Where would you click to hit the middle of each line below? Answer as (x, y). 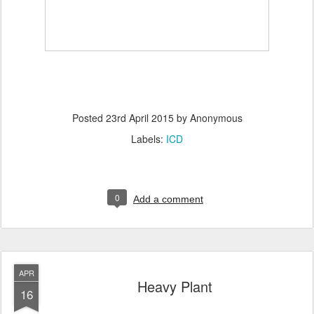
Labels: (149, 138)
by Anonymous (208, 117)
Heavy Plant (175, 286)
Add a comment (168, 199)
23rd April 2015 (139, 117)
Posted (89, 117)
